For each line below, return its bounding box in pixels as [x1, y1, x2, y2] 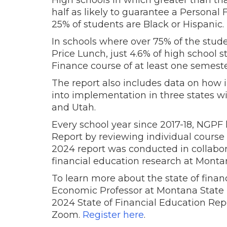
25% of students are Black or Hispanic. [52, 19, 224, 30]
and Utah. [52, 102, 98, 113]
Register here [83, 209, 144, 221]
